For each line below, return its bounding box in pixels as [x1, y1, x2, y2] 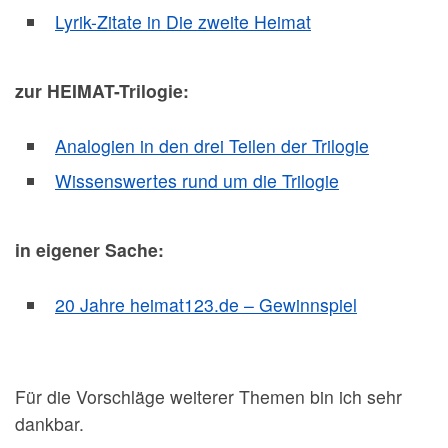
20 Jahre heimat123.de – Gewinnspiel [55, 292, 357, 318]
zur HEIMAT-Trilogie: [15, 78, 189, 104]
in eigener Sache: [15, 237, 164, 263]
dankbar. [15, 410, 84, 436]
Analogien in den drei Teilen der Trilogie [55, 133, 369, 159]
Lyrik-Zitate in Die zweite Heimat [55, 9, 311, 35]
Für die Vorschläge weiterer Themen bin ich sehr [15, 383, 402, 409]
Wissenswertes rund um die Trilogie [55, 168, 339, 194]
